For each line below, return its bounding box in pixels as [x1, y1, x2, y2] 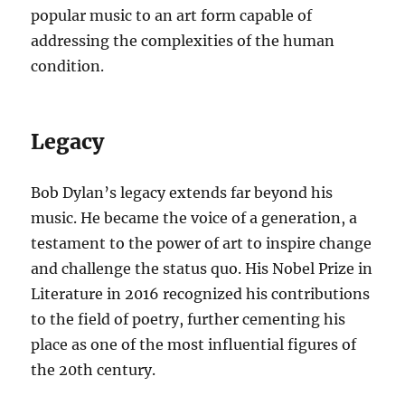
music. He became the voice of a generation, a [31, 209, 358, 228]
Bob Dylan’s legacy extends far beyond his [31, 184, 334, 202]
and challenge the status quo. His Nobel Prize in [31, 259, 373, 278]
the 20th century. [31, 361, 156, 380]
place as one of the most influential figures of [31, 335, 357, 354]
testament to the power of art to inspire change [31, 234, 372, 253]
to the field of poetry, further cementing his [31, 310, 346, 329]
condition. [31, 57, 105, 76]
